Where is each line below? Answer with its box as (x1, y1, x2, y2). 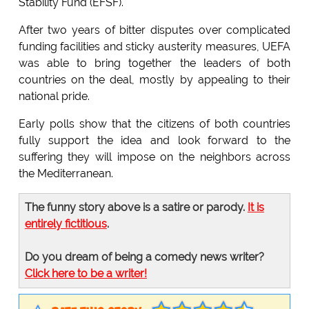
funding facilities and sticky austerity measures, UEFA (18, 39, 291, 53)
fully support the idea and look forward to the (18, 133, 291, 147)
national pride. (18, 89, 90, 103)
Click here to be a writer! (24, 266, 147, 280)
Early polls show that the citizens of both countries (18, 117, 291, 130)
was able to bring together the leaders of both (18, 56, 291, 70)
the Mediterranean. (18, 166, 113, 180)
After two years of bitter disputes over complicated (18, 23, 291, 37)
